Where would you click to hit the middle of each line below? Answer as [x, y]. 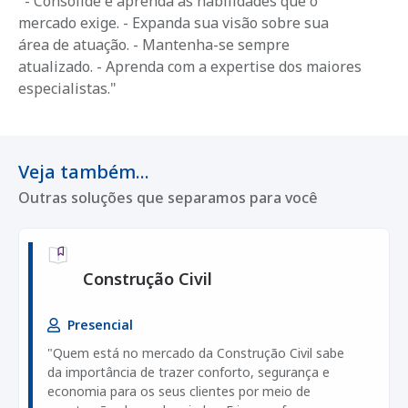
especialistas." [67, 89]
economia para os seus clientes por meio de [179, 392]
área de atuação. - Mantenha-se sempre [154, 45]
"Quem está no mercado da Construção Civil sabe [196, 353]
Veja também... [84, 172]
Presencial [100, 325]
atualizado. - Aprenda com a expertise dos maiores [190, 67]
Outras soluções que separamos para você [168, 198]
